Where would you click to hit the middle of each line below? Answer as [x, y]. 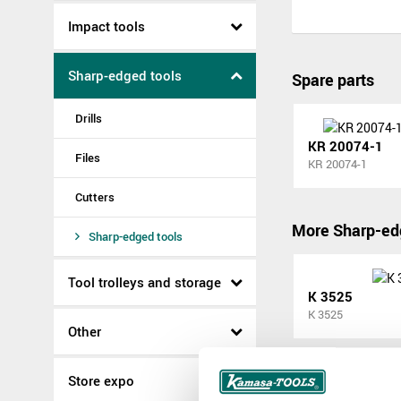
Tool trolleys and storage [145, 282]
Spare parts [333, 80]
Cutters [95, 197]
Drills [89, 118]
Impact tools [107, 26]
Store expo [101, 380]
